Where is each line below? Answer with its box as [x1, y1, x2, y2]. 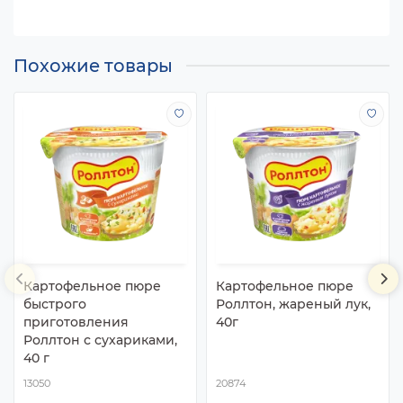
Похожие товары [13, 54, 173, 76]
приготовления [23, 314, 129, 331]
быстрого [23, 296, 86, 313]
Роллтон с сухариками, [23, 332, 177, 349]
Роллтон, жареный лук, [216, 296, 371, 313]
